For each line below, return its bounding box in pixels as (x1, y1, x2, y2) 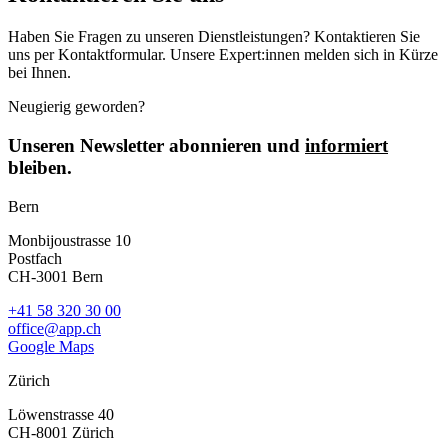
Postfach (8, 249, 62, 267)
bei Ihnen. (8, 64, 71, 82)
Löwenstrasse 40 (8, 405, 114, 423)
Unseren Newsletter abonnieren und (8, 134, 305, 156)
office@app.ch (8, 319, 101, 337)
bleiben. (8, 156, 72, 178)
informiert (305, 134, 388, 156)
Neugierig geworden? (8, 98, 145, 116)
